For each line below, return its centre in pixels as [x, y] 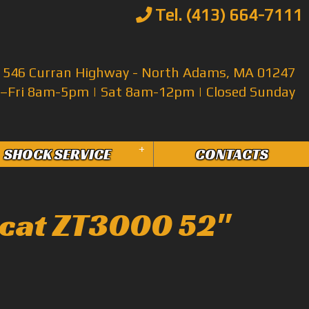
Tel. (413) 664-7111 [227, 14]
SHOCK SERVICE [57, 154]
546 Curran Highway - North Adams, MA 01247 [149, 72]
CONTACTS [231, 154]
